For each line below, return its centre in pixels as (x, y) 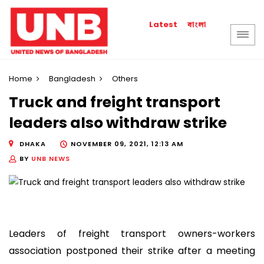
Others (125, 79)
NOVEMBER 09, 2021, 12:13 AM (127, 143)
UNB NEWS (51, 158)
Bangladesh (72, 79)
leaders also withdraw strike (118, 123)
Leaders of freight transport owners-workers (132, 234)
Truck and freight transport (115, 103)
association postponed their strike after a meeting (132, 251)
